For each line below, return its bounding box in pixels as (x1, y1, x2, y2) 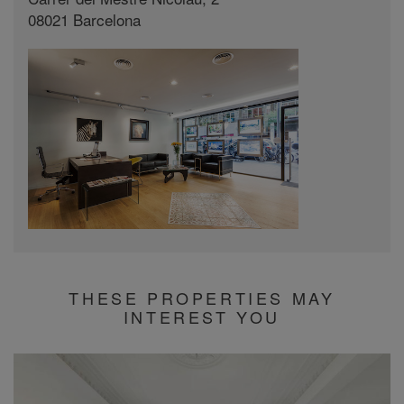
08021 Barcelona (28, 8, 141, 31)
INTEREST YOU (123, 305, 281, 328)
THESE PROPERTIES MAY (69, 286, 335, 309)
